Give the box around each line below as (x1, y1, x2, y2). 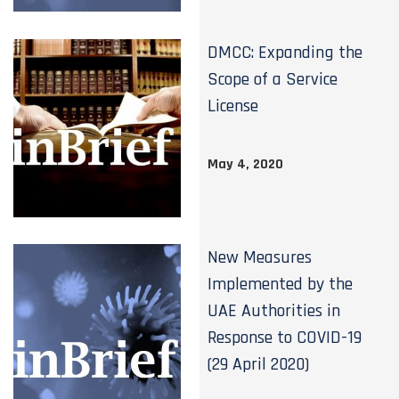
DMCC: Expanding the (208, 41, 363, 64)
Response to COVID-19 (208, 326, 362, 349)
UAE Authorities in (208, 299, 341, 322)
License (208, 94, 259, 118)
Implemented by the (208, 273, 354, 296)
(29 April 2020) (208, 353, 310, 376)
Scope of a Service (208, 68, 338, 91)
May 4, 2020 (208, 155, 284, 174)
